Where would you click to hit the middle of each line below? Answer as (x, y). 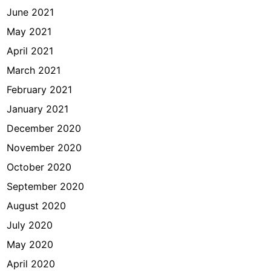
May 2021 (29, 31)
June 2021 (31, 12)
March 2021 (34, 70)
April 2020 (31, 264)
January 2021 (38, 109)
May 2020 (30, 244)
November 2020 (44, 148)
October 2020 (39, 167)
